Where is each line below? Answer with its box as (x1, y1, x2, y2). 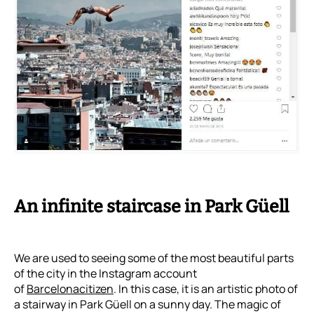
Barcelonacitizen (27, 281, 114, 297)
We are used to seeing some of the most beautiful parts (14, 250, 294, 266)
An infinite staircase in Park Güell (14, 196, 289, 218)
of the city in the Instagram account (14, 266, 197, 282)
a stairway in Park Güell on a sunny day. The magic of (14, 296, 281, 313)
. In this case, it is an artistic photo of (114, 281, 298, 297)
